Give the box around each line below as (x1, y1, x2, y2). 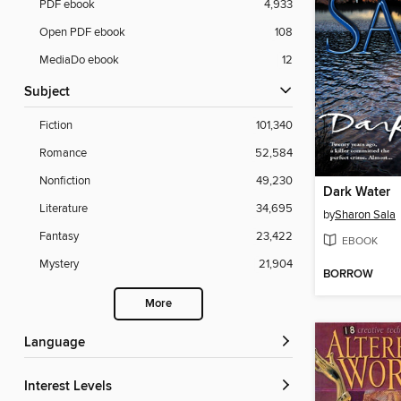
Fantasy (39, 229, 79, 244)
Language (31, 335, 85, 352)
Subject (32, 84, 70, 101)
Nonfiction (39, 174, 90, 189)
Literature (39, 201, 88, 217)
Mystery (39, 257, 79, 272)
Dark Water (323, 184, 390, 201)
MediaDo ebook (39, 53, 119, 68)
